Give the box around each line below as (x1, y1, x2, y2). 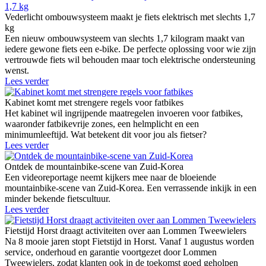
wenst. (5, 65, 29, 75)
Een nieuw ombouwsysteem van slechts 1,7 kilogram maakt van (5, 33, 245, 43)
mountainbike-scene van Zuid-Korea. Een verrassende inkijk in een (5, 182, 256, 193)
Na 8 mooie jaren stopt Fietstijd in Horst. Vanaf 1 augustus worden (5, 236, 254, 246)
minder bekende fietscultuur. (5, 193, 110, 204)
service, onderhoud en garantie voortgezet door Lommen (5, 246, 217, 257)
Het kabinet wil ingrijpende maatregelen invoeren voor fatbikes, (5, 107, 243, 118)
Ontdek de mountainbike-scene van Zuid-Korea (5, 161, 183, 172)
